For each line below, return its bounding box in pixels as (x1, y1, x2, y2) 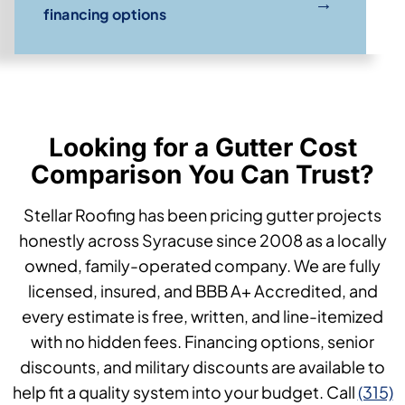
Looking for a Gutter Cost (48, 132, 357, 164)
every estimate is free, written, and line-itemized (22, 306, 383, 327)
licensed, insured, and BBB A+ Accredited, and (27, 280, 378, 302)
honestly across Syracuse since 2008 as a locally (18, 230, 387, 251)
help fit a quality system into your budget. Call (12, 381, 358, 403)
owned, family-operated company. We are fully (24, 255, 381, 277)
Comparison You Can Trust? (31, 159, 374, 191)
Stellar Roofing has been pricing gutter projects (24, 204, 381, 226)
